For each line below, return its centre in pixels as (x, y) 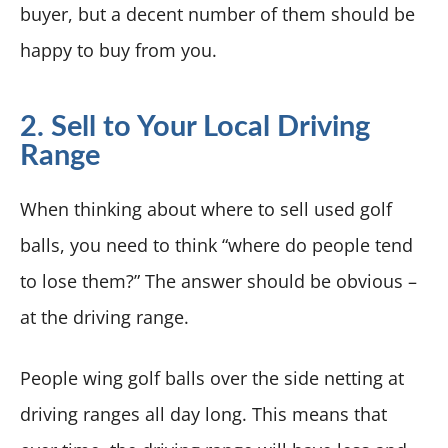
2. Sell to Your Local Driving (195, 127)
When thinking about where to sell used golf (206, 208)
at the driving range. (104, 316)
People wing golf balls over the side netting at (212, 377)
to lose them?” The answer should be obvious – (218, 280)
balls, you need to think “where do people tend (216, 244)
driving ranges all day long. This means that (203, 413)
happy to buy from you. (118, 49)
